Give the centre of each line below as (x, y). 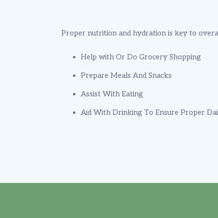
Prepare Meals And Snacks (126, 75)
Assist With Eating (113, 94)
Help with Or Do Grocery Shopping (141, 57)
